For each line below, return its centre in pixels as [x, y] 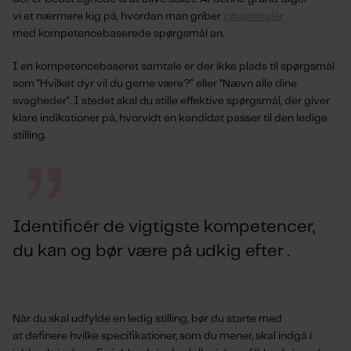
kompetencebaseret [87, 67]
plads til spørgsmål [286, 67]
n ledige [308, 118]
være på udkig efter [203, 251]
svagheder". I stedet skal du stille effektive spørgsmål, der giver [171, 101]
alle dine [275, 84]
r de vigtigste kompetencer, [204, 227]
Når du [31, 319]
